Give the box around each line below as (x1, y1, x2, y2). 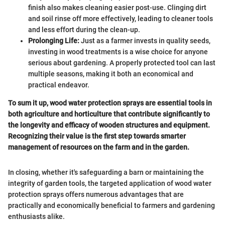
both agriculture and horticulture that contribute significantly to (8, 109, 210, 118)
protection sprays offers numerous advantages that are (8, 190, 184, 198)
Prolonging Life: (28, 36, 79, 45)
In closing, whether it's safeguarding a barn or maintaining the (8, 168, 204, 176)
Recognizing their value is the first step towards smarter (8, 132, 186, 140)
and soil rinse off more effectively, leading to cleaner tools (28, 14, 213, 23)
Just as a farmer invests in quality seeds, (79, 36, 210, 45)
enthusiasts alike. (8, 212, 65, 220)
